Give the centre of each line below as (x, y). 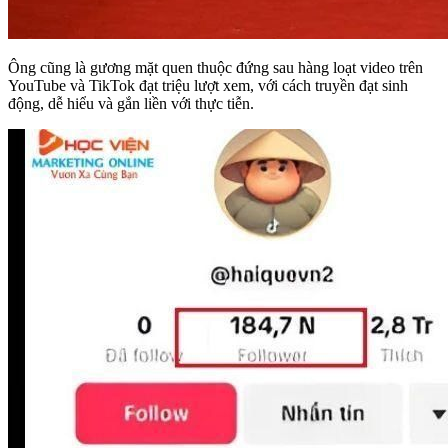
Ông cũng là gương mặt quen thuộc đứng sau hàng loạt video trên (215, 67)
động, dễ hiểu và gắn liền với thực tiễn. (131, 103)
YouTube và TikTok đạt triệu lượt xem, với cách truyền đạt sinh (208, 85)
